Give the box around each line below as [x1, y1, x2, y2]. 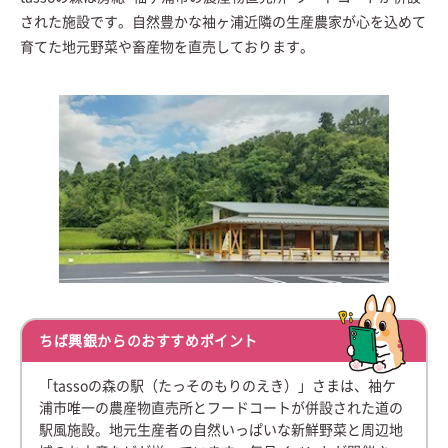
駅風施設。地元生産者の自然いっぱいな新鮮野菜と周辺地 [39, 423, 403, 437]
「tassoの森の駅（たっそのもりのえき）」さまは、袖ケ [39, 379, 396, 393]
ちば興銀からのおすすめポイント [39, 334, 258, 348]
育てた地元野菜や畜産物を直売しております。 [20, 40, 314, 54]
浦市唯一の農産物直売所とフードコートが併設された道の [39, 401, 403, 415]
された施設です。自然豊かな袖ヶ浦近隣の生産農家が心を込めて [20, 15, 426, 29]
